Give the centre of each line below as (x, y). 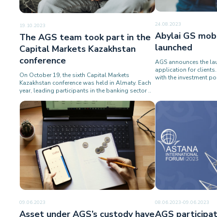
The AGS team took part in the (85, 37)
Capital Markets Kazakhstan (77, 49)
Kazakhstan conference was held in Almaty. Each (85, 83)
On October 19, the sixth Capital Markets (74, 75)
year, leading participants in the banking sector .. (85, 90)
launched (174, 48)
